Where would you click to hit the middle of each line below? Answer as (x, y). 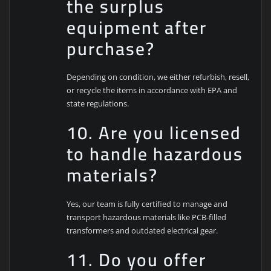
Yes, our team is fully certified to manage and (147, 204)
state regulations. (98, 104)
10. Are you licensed (154, 133)
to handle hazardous (155, 154)
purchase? (111, 48)
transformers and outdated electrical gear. (142, 230)
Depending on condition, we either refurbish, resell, (158, 77)
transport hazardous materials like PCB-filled (147, 217)
